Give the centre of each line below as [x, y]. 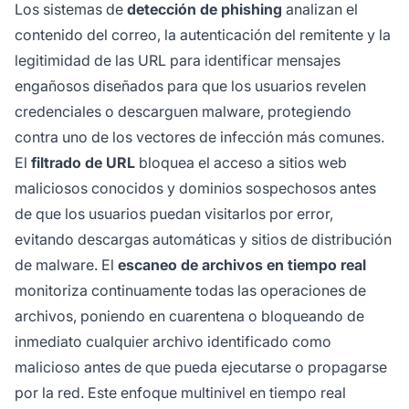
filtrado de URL [83, 163]
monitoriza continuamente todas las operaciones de [190, 291]
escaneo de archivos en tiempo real [242, 265]
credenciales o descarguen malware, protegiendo [183, 112]
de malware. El [66, 265]
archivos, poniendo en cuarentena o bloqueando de [189, 316]
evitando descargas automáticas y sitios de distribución [203, 240]
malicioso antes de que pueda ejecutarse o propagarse [201, 367]
